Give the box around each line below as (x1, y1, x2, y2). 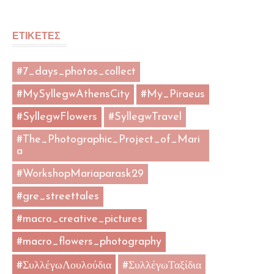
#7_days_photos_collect (17, 65, 136, 78)
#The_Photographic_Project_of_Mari (17, 133, 200, 146)
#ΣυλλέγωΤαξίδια (122, 259, 201, 272)
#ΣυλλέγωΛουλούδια (17, 259, 111, 272)
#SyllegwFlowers (17, 111, 97, 123)
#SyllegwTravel (108, 111, 182, 123)
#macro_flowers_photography (17, 235, 161, 248)
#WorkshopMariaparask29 (17, 168, 144, 180)
